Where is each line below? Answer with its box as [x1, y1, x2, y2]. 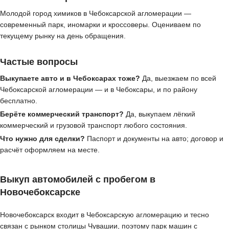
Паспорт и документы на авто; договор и [85, 134, 223, 143]
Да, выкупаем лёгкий [124, 109, 195, 118]
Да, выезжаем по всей [140, 74, 216, 82]
